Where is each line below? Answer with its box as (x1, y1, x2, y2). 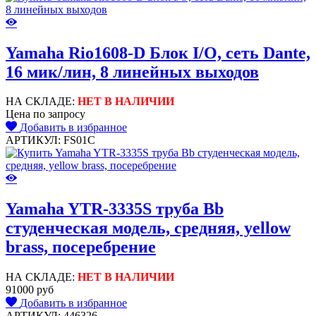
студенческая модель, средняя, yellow (6, 219, 291, 238)
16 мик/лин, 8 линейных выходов (6, 62, 259, 81)
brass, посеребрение (6, 238, 156, 257)
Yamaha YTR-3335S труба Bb (6, 200, 224, 219)
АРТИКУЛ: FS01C (6, 134, 95, 147)
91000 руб (6, 284, 54, 296)
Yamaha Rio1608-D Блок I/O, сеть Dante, (6, 43, 310, 62)
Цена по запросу (6, 108, 88, 121)
